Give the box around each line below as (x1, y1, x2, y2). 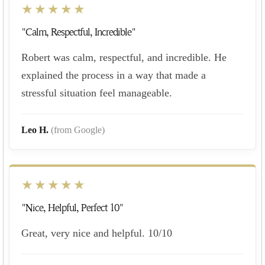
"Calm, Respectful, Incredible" (21, 26, 135, 38)
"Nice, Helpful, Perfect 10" (21, 202, 123, 214)
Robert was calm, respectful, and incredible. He (21, 51, 227, 63)
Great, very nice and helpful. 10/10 (21, 227, 172, 239)
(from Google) (51, 124, 105, 135)
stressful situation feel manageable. (21, 86, 172, 99)
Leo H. (21, 124, 51, 135)
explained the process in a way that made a (21, 69, 206, 81)
